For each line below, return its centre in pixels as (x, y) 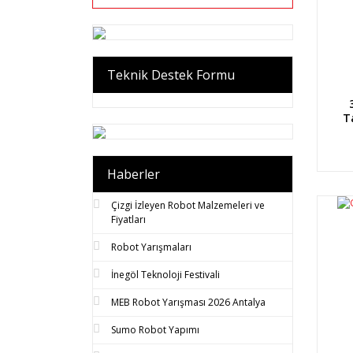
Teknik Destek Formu (171, 74)
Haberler (134, 174)
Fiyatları (128, 219)
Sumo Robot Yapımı (155, 329)
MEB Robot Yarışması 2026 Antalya (188, 302)
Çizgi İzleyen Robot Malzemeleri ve (188, 205)
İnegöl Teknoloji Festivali (165, 274)
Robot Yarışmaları (151, 247)
